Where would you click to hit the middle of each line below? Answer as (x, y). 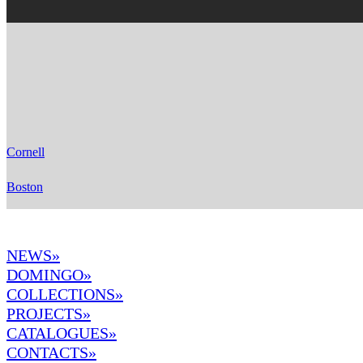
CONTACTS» (51, 352)
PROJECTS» (49, 313)
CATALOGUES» (62, 333)
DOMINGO (45, 274)
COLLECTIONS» (65, 294)
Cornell (26, 152)
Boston (25, 186)
